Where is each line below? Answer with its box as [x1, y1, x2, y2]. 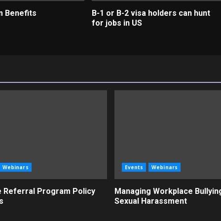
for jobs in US [91, 18, 142, 28]
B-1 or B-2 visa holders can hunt [91, 8, 210, 18]
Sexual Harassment [114, 196, 187, 206]
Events [124, 164, 144, 171]
